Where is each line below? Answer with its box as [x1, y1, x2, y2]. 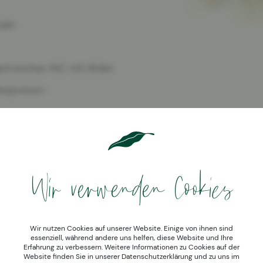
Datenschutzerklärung [122, 252, 193, 262]
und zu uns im [193, 252, 240, 262]
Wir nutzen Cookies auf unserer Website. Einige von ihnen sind [30, 224, 233, 234]
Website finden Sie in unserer [23, 252, 122, 262]
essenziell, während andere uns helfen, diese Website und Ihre [30, 233, 233, 243]
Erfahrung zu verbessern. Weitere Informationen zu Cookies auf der [23, 242, 240, 252]
